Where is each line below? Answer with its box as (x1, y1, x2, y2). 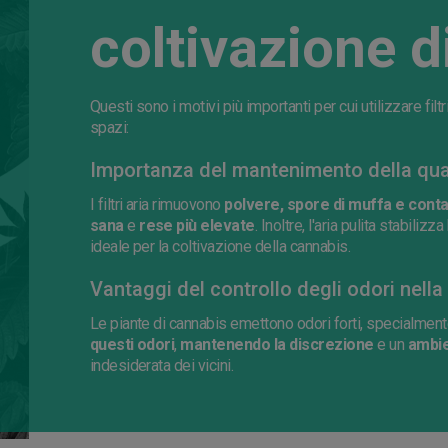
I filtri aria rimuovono (89, 195, 225, 215)
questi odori (89, 335, 175, 355)
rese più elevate (139, 216, 255, 236)
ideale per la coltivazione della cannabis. (89, 237, 351, 257)
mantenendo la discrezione (180, 335, 374, 355)
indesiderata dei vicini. (89, 356, 234, 376)
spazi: (89, 118, 129, 138)
